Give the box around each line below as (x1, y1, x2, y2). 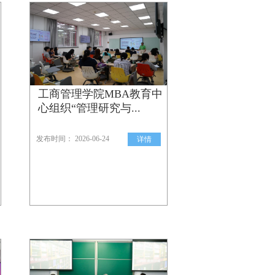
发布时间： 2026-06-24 (36, 134, 109, 143)
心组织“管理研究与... (38, 102, 141, 114)
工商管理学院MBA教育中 (38, 88, 163, 100)
